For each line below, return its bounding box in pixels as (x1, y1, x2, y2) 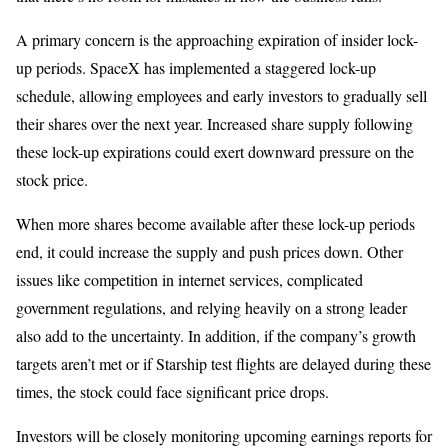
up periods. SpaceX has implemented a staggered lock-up (16, 57, 376, 79)
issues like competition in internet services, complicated (16, 269, 363, 291)
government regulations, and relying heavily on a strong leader (16, 297, 407, 319)
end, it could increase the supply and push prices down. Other (16, 241, 403, 263)
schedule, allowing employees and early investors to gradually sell (16, 85, 427, 107)
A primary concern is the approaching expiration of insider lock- (16, 29, 418, 51)
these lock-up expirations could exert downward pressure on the (16, 141, 414, 163)
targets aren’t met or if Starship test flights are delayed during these (16, 353, 431, 375)
